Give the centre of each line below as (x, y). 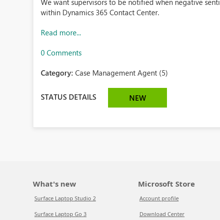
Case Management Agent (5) (122, 73)
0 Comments (61, 53)
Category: (58, 73)
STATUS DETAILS (69, 96)
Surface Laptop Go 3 (61, 214)
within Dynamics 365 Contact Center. (100, 12)
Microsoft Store (166, 184)
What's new (55, 184)
